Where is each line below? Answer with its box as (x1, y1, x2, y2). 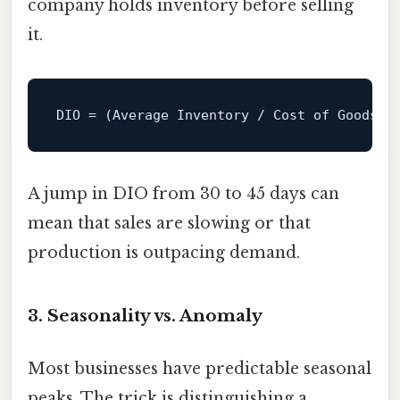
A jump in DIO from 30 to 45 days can (28, 184, 339, 204)
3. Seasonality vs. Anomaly (28, 305, 262, 327)
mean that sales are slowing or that (28, 213, 311, 234)
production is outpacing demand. (28, 243, 300, 263)
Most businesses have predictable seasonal (28, 359, 371, 379)
